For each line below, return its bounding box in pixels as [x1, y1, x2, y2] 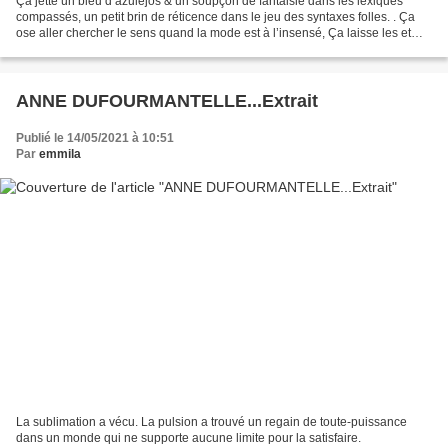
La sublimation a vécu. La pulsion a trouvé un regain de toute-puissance [16, 414, 407, 429]
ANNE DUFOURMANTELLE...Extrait [16, 91, 318, 112]
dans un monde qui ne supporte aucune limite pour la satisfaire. [16, 430, 361, 445]
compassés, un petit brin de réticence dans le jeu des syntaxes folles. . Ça [16, 10, 415, 25]
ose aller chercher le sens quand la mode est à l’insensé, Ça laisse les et [16, 26, 411, 41]
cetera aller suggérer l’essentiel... [16, 42, 196, 57]
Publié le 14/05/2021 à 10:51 [16, 131, 174, 146]
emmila [39, 147, 81, 162]
